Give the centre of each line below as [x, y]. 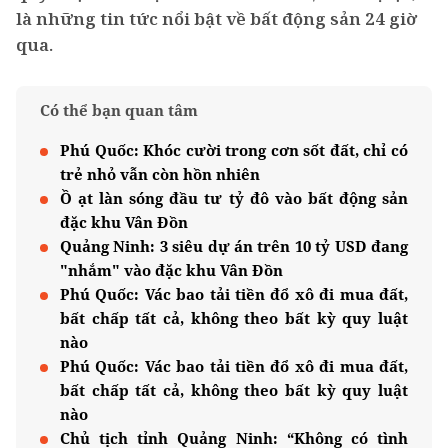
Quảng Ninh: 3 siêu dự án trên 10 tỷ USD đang [234, 246]
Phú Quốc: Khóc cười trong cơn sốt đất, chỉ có [234, 150]
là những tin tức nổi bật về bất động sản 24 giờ [216, 18]
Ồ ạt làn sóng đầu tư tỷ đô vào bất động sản [234, 198]
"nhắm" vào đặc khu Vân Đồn [171, 270]
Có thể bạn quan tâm [119, 110]
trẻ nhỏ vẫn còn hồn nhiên [160, 174]
